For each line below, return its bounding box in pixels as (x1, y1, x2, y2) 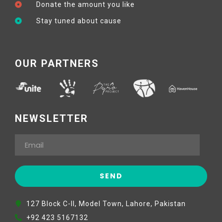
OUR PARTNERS (15, 57, 99, 69)
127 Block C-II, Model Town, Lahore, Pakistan (26, 200, 186, 208)
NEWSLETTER (15, 112, 88, 125)
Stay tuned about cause (36, 16, 121, 25)
